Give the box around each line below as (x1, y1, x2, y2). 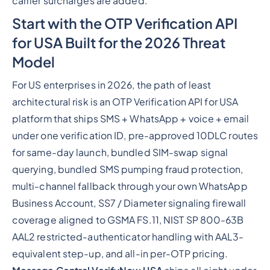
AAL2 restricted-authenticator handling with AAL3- (11, 231, 243, 243)
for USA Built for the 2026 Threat (11, 34, 225, 52)
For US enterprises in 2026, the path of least (11, 79, 212, 92)
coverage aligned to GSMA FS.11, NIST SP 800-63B (11, 214, 244, 227)
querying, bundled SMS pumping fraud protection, (11, 163, 243, 176)
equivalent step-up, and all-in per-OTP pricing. (11, 248, 228, 260)
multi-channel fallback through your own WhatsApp (11, 180, 248, 193)
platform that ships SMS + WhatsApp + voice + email (11, 113, 249, 125)
